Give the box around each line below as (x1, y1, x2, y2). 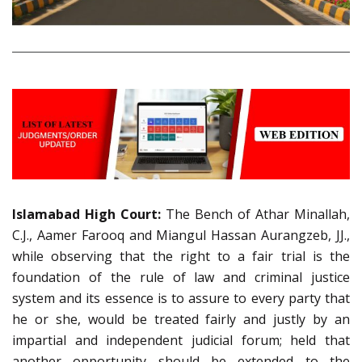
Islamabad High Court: (12, 205, 166, 224)
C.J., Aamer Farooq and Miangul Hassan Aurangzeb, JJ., (12, 226, 350, 245)
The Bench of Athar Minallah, (166, 205, 350, 224)
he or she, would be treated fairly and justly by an (12, 310, 350, 329)
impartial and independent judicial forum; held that (12, 331, 350, 350)
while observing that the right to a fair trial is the (12, 247, 350, 266)
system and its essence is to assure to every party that (12, 289, 350, 308)
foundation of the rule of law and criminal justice (12, 268, 350, 287)
